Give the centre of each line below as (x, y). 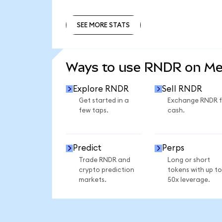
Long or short (189, 160)
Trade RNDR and (104, 160)
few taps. (93, 111)
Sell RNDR (182, 89)
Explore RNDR (101, 89)
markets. (92, 180)
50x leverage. (189, 180)
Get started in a (104, 101)
